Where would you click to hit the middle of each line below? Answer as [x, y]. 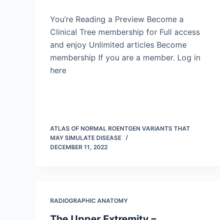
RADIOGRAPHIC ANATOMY [89, 201]
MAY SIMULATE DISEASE [86, 138]
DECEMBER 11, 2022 [79, 147]
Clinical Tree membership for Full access [125, 32]
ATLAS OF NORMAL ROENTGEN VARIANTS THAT [120, 128]
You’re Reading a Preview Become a [117, 19]
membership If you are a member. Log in [125, 57]
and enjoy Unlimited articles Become [118, 45]
